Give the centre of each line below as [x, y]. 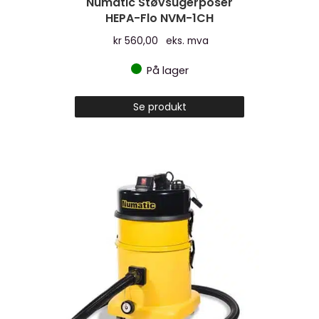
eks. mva [187, 41]
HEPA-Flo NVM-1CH [159, 19]
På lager [167, 71]
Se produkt [159, 107]
